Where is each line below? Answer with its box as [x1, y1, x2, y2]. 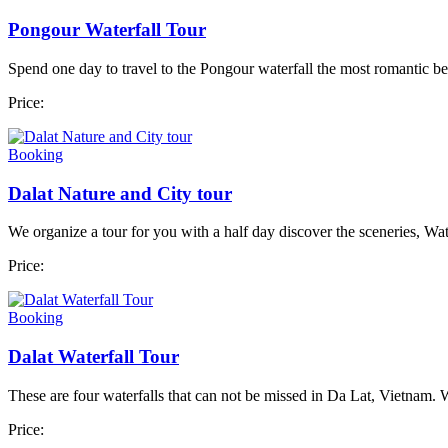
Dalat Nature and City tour [8, 182, 232, 204]
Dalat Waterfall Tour [8, 346, 179, 368]
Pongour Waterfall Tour [8, 19, 206, 41]
